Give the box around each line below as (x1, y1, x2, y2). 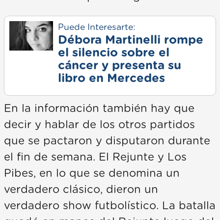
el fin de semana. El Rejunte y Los (4, 151, 187, 163)
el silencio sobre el (57, 47, 169, 59)
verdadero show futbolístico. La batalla (4, 200, 216, 211)
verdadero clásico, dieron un (4, 184, 158, 195)
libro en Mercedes (57, 72, 165, 84)
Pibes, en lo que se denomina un (4, 167, 180, 179)
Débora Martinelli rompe (57, 34, 203, 46)
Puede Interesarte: (57, 23, 135, 32)
